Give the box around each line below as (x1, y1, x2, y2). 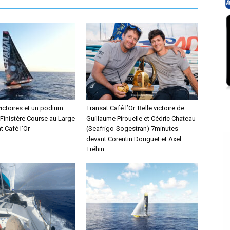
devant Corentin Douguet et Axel (86, 135, 181, 143)
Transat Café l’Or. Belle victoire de (86, 104, 184, 112)
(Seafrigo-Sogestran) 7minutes (86, 125, 178, 132)
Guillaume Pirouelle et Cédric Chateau (86, 114, 196, 122)
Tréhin (86, 145, 104, 153)
